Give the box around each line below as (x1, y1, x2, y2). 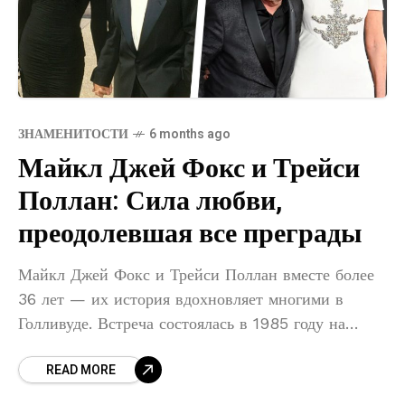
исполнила (18, 363, 93, 382)
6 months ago (149, 125, 231, 145)
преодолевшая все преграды (18, 214, 362, 255)
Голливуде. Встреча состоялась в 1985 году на (18, 314, 345, 334)
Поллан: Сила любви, (18, 182, 282, 222)
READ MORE (46, 361, 116, 381)
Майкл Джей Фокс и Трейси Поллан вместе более (18, 265, 374, 285)
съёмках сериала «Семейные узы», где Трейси (18, 338, 344, 358)
